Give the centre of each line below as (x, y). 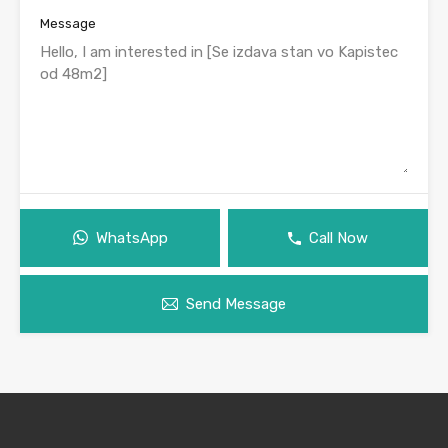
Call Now (338, 238)
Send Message (236, 304)
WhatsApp (131, 238)
